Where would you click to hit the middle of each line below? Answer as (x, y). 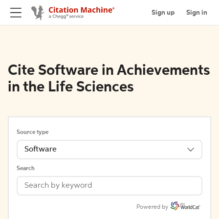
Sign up (163, 12)
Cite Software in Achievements (109, 71)
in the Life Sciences (71, 88)
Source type (33, 132)
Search (26, 169)
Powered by (152, 207)
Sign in (197, 12)
